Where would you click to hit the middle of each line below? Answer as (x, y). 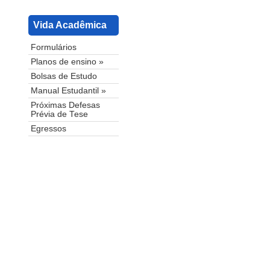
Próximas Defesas (65, 105)
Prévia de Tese (59, 115)
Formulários (54, 48)
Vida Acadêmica (70, 25)
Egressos (49, 129)
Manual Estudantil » (68, 91)
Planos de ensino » (67, 62)
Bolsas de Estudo (64, 77)
